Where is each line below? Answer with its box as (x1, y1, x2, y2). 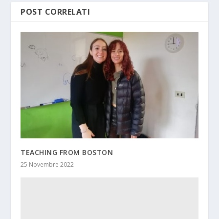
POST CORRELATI (21, 6, 90, 18)
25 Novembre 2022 (21, 160, 74, 169)
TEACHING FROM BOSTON (21, 148, 113, 157)
